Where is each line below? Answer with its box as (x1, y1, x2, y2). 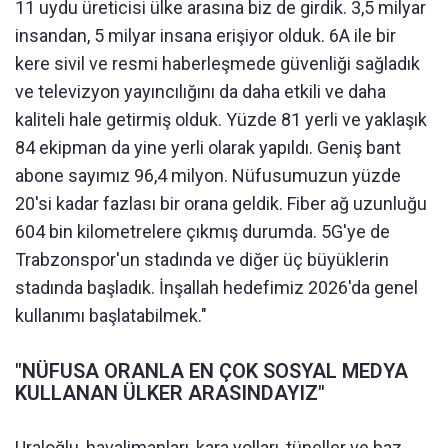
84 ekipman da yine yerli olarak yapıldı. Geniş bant (15, 136, 401, 158)
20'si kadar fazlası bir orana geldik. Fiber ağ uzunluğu (15, 192, 427, 214)
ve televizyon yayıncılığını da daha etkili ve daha (15, 80, 386, 102)
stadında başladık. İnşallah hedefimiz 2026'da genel (15, 276, 418, 298)
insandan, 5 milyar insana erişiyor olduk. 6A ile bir (15, 24, 396, 46)
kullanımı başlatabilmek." (15, 304, 207, 326)
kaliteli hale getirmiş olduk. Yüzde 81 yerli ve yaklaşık (15, 108, 427, 130)
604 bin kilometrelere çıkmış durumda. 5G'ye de (15, 220, 390, 242)
